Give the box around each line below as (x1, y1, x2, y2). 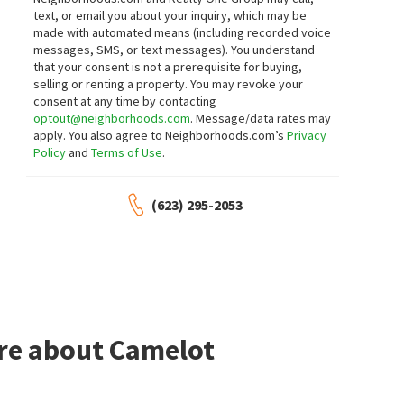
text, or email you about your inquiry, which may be (33, 7, 308, 23)
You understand (231, 41, 316, 58)
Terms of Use (91, 144, 163, 161)
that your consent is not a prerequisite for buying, (33, 59, 303, 75)
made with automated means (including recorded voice (33, 24, 332, 41)
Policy (33, 144, 67, 161)
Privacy (287, 127, 327, 143)
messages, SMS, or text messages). (33, 41, 232, 58)
